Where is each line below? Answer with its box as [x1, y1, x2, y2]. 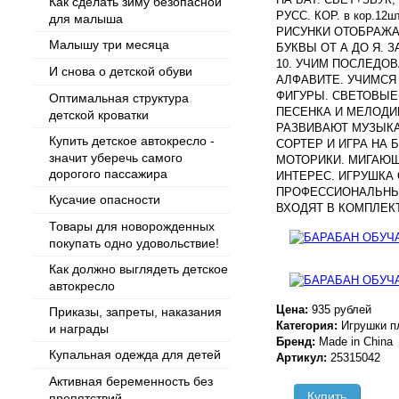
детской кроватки [49, 108, 149, 121]
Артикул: [276, 351, 330, 364]
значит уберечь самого [49, 151, 183, 164]
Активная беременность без [49, 374, 213, 388]
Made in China [319, 335, 393, 348]
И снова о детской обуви [49, 64, 192, 78]
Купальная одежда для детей [49, 347, 221, 362]
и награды [49, 322, 109, 335]
